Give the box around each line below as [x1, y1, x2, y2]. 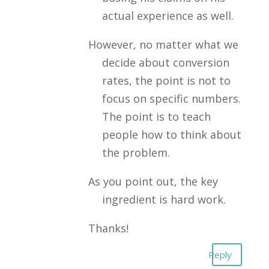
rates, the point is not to [101, 73, 231, 88]
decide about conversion [101, 55, 229, 70]
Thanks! [88, 221, 128, 235]
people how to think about [101, 127, 241, 142]
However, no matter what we [88, 37, 238, 52]
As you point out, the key [88, 174, 218, 189]
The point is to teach [101, 109, 211, 124]
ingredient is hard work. [101, 192, 226, 207]
